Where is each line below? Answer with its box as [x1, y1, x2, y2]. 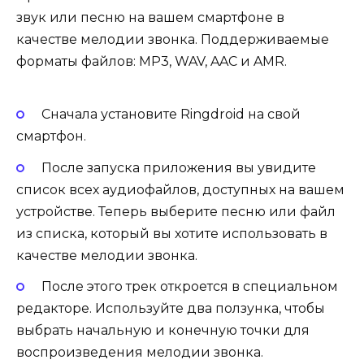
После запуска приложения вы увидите [41, 159, 316, 175]
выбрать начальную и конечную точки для [16, 322, 310, 338]
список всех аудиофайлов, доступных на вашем [16, 181, 344, 197]
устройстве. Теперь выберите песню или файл [16, 203, 336, 219]
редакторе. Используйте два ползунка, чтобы [16, 300, 325, 316]
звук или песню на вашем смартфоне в [16, 10, 284, 26]
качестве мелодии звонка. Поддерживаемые [16, 32, 329, 48]
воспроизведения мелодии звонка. [16, 344, 263, 360]
